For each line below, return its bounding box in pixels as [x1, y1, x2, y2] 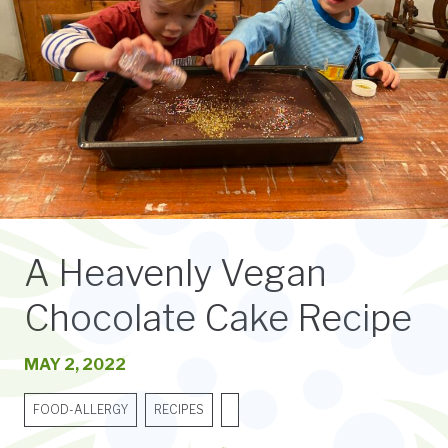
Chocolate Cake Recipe [24, 296, 412, 341]
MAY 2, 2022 [24, 355, 126, 375]
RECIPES [154, 402, 204, 418]
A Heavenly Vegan [24, 251, 327, 296]
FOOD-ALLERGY [33, 402, 128, 418]
